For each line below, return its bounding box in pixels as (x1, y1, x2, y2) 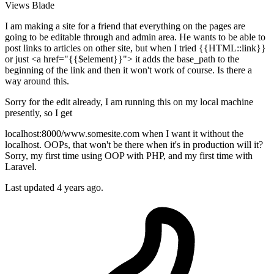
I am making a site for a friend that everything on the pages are (5, 21, 245, 32)
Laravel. (5, 161, 37, 172)
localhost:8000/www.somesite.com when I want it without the (5, 128, 243, 139)
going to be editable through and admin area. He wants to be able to (5, 32, 265, 43)
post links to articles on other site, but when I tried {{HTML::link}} (5, 43, 266, 54)
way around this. (5, 76, 69, 87)
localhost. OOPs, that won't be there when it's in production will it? (5, 139, 263, 150)
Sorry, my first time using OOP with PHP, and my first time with (5, 150, 253, 161)
